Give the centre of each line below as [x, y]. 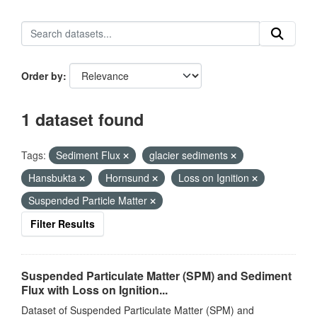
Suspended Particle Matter [89, 200]
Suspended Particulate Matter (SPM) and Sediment [156, 276]
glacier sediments [190, 155]
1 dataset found [82, 119]
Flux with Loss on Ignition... [94, 290]
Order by [42, 76]
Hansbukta [54, 178]
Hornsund [129, 178]
